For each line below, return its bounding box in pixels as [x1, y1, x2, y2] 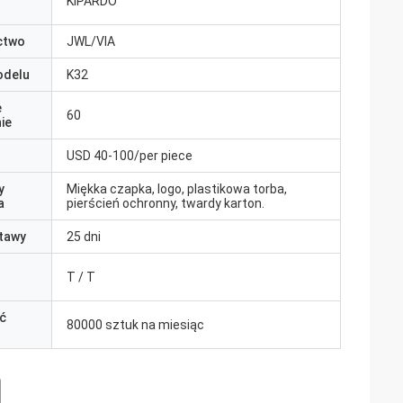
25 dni [67, 229, 101, 244]
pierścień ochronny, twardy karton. [67, 196, 264, 210]
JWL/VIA [67, 34, 115, 49]
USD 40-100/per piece [67, 148, 193, 163]
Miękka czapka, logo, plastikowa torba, [67, 182, 287, 196]
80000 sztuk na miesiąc [67, 318, 204, 332]
